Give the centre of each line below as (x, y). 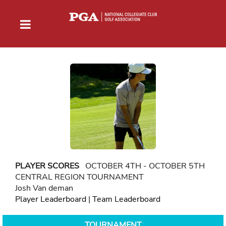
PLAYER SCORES (47, 166)
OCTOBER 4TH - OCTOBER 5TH (142, 166)
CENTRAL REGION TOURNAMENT (79, 177)
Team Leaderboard (126, 199)
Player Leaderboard (51, 199)
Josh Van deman (44, 188)
